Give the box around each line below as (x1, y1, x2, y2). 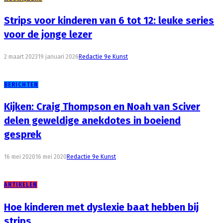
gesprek (4, 128, 41, 141)
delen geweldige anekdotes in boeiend (4, 114, 181, 127)
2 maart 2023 (4, 53, 38, 60)
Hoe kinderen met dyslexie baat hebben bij (4, 201, 199, 213)
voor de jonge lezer (4, 28, 92, 41)
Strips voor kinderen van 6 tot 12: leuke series (4, 14, 214, 27)
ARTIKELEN (4, 181, 37, 188)
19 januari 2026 (38, 53, 79, 60)
